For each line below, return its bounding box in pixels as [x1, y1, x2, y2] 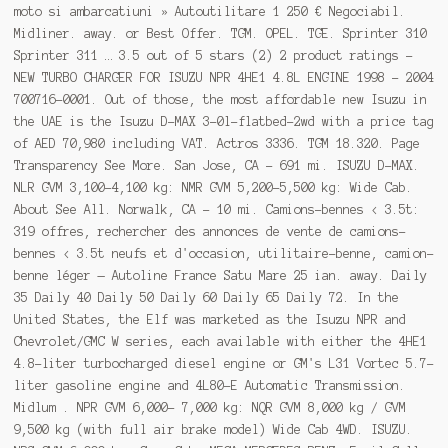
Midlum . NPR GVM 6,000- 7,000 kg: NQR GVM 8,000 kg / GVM [13, 400, 406, 414]
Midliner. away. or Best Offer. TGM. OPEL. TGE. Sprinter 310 [13, 26, 427, 40]
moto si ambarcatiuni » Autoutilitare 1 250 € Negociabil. [13, 4, 406, 18]
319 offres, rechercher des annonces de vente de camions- [13, 224, 406, 238]
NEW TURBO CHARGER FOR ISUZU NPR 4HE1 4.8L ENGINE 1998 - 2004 [13, 70, 434, 84]
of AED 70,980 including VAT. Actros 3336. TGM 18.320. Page [13, 136, 420, 150]
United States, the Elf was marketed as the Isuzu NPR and [13, 312, 406, 326]
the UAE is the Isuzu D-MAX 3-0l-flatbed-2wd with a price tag [13, 114, 434, 128]
